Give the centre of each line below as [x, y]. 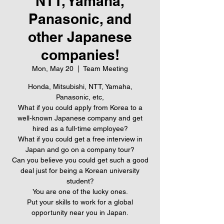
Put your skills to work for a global [80, 202]
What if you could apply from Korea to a [80, 107]
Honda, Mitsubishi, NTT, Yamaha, [80, 86]
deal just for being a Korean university [80, 170]
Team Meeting [105, 68]
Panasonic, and [80, 19]
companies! [80, 55]
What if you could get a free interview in [80, 139]
